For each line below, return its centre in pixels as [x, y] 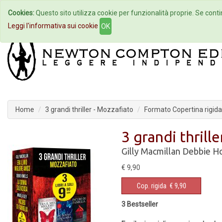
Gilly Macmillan [151, 151]
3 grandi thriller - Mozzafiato [89, 110]
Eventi [165, 13]
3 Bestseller [140, 204]
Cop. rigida [151, 186]
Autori [111, 13]
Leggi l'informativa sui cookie [53, 26]
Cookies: [21, 13]
